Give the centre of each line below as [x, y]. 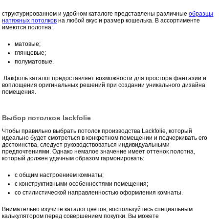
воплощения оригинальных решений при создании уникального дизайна [104, 85]
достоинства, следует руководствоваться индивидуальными [86, 144]
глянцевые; [31, 53]
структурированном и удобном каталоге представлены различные [96, 13]
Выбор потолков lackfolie [47, 118]
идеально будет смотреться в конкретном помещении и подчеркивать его [105, 138]
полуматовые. [35, 61]
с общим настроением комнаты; [59, 175]
